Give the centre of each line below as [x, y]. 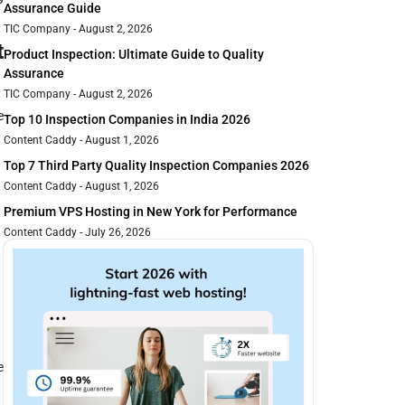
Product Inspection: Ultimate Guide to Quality [134, 55]
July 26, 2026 [117, 233]
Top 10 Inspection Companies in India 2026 [127, 120]
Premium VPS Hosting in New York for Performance [151, 212]
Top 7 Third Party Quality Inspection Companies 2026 [156, 166]
